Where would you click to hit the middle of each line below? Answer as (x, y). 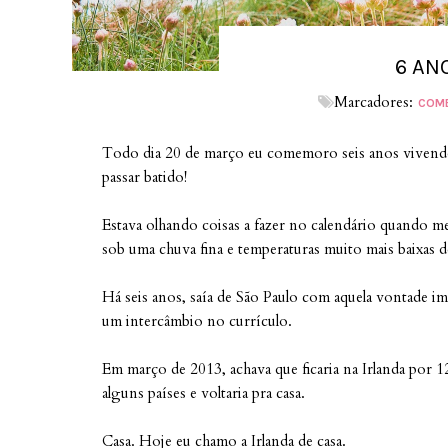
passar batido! (144, 177)
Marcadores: (375, 102)
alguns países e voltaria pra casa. (203, 393)
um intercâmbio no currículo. (197, 321)
